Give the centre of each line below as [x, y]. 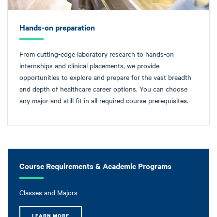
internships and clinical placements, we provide [89, 66]
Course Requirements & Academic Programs [95, 166]
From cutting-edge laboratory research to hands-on [97, 54]
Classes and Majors [48, 193]
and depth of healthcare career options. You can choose [103, 89]
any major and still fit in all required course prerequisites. [104, 101]
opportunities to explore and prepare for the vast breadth [105, 77]
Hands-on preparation [57, 27]
